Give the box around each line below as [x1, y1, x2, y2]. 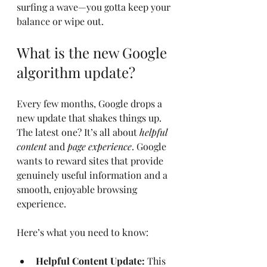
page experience [67, 139, 132, 153]
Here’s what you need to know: [17, 225, 148, 238]
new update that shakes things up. [17, 111, 164, 124]
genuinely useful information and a [17, 168, 170, 181]
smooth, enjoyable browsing [17, 182, 139, 195]
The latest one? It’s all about [17, 125, 139, 138]
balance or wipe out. [17, 14, 104, 27]
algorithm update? [17, 62, 135, 82]
